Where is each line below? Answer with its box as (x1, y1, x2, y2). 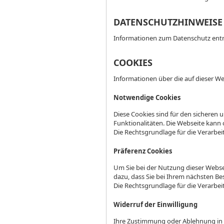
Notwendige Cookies (113, 93, 180, 102)
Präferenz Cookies (113, 146, 172, 156)
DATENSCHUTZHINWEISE (113, 16, 222, 28)
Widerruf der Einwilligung (113, 200, 197, 209)
